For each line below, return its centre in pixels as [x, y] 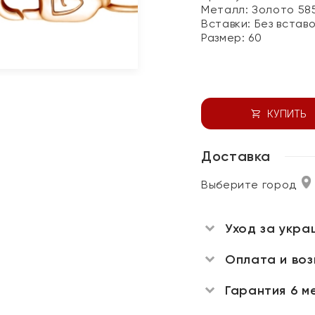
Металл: [227, 9]
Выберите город [249, 185]
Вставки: [228, 24]
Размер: [225, 38]
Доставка [236, 156]
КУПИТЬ [287, 114]
